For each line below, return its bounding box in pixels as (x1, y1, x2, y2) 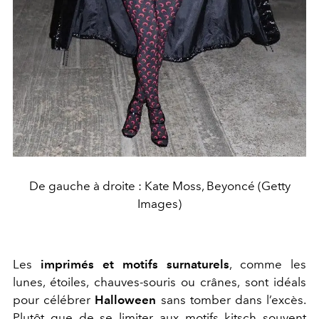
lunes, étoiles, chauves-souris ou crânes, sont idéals (13, 275, 306, 290)
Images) (137, 197, 182, 211)
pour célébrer (13, 293, 95, 308)
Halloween (95, 293, 157, 308)
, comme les (229, 257, 306, 272)
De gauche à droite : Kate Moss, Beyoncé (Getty (28, 179, 291, 194)
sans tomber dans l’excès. (156, 293, 307, 308)
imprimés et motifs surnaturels (41, 257, 229, 272)
